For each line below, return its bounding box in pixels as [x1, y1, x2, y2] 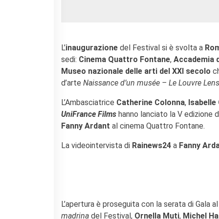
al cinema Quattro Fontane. [110, 121, 207, 131]
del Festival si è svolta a [118, 43, 203, 52]
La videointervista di [61, 141, 132, 150]
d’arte [61, 78, 83, 88]
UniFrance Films [61, 109, 116, 119]
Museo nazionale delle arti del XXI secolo [61, 66, 211, 76]
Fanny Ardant [61, 121, 110, 131]
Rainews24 [132, 141, 171, 150]
